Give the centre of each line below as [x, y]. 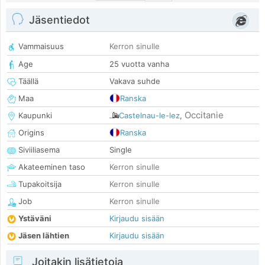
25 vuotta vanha [139, 64]
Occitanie [204, 115]
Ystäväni [35, 219]
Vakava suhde [135, 81]
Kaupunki [34, 116]
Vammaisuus [40, 46]
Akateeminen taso [51, 167]
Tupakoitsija [39, 184]
